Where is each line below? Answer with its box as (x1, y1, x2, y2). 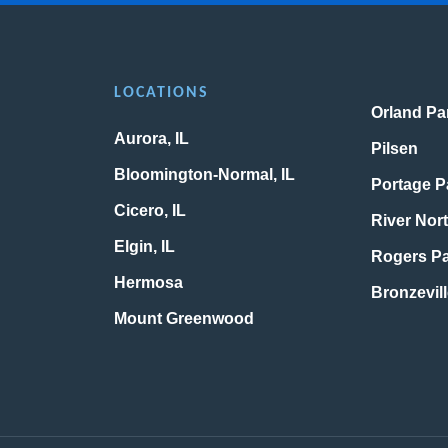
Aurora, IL (113, 130, 189, 148)
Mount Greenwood (113, 310, 254, 328)
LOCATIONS (113, 85, 209, 102)
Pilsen (371, 140, 419, 158)
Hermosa (113, 274, 183, 292)
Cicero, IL (113, 202, 186, 220)
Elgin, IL (113, 238, 175, 256)
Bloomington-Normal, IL (113, 166, 295, 184)
